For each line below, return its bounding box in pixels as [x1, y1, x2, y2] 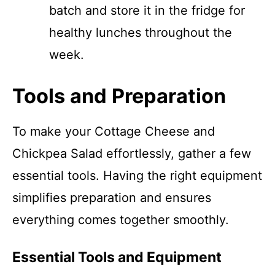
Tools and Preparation [12, 84, 226, 108]
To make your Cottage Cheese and [12, 124, 215, 139]
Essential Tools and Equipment [12, 249, 222, 266]
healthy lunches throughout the [49, 25, 232, 40]
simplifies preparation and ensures [12, 190, 211, 205]
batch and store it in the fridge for [49, 3, 245, 18]
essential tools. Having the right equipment [12, 168, 262, 183]
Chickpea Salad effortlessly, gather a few [12, 146, 251, 161]
